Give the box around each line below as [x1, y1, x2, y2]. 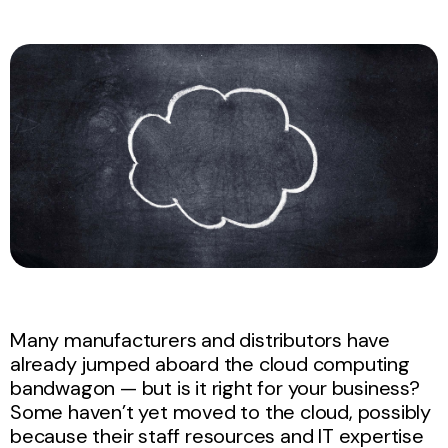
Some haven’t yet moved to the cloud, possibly [10, 398, 431, 425]
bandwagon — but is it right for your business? [10, 374, 420, 401]
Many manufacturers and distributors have [10, 326, 390, 353]
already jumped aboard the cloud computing [10, 350, 410, 377]
